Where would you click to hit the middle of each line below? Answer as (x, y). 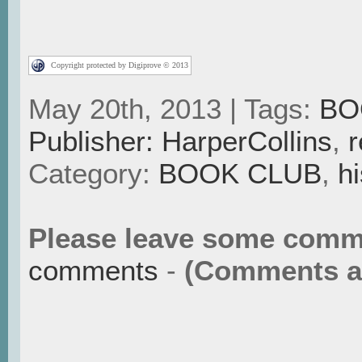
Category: (93, 174)
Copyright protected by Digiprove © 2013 (120, 65)
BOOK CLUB (240, 174)
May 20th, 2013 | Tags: (174, 109)
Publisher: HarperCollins (180, 141)
